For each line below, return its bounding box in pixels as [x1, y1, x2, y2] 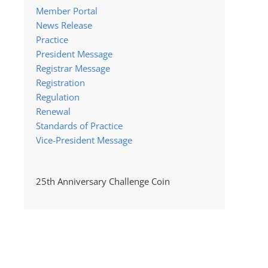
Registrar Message [36, 62, 110, 74]
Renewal [36, 105, 71, 117]
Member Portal [36, 4, 98, 17]
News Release [36, 19, 92, 31]
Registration [36, 76, 85, 89]
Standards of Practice [36, 119, 123, 132]
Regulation [36, 90, 80, 103]
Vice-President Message [36, 133, 132, 146]
